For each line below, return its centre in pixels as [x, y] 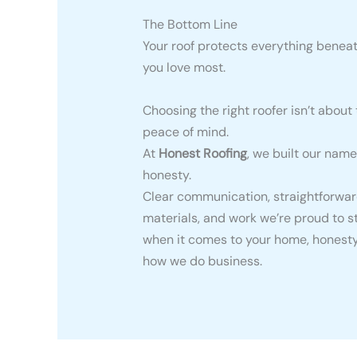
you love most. [184, 67]
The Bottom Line [190, 24]
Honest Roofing [202, 153]
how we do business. [202, 261]
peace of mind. [185, 131]
